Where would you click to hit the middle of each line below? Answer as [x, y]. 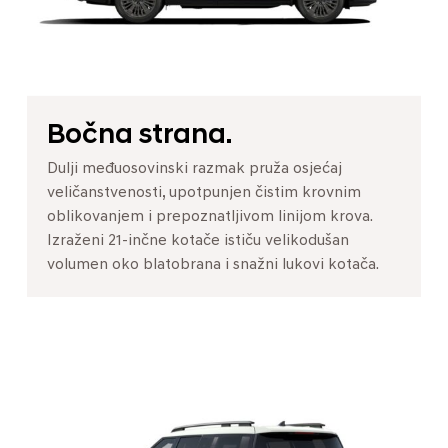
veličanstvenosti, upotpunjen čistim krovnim [204, 193]
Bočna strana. [139, 136]
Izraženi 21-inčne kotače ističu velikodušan [198, 241]
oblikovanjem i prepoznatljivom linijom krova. [209, 217]
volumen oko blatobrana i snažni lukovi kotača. [213, 265]
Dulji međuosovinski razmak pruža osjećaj [194, 169]
